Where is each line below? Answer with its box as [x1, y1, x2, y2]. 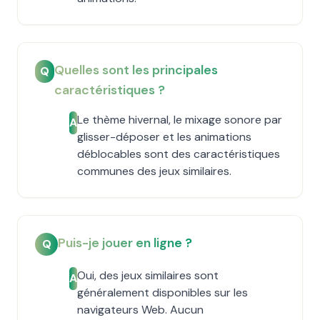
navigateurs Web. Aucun [77, 302, 204, 317]
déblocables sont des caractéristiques [77, 146, 280, 161]
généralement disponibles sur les [77, 285, 248, 300]
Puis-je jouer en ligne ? [58, 234, 192, 251]
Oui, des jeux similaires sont [77, 268, 219, 283]
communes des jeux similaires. [77, 164, 231, 179]
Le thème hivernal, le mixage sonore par [77, 112, 282, 127]
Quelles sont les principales [54, 61, 218, 79]
